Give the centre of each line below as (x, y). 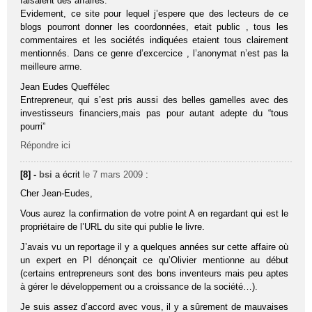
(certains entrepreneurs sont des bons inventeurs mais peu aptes (154, 274)
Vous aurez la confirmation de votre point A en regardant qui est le (154, 214)
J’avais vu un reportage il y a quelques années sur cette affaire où (154, 247)
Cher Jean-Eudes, (57, 194)
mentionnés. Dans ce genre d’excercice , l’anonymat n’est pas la (154, 54)
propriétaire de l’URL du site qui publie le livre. (113, 227)
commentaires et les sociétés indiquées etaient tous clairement (154, 40)
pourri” (33, 127)
